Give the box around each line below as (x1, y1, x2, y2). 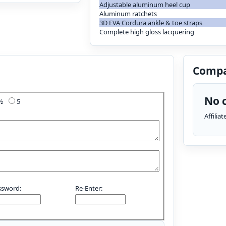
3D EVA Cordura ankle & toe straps (99, 18, 203, 27)
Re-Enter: (75, 184, 102, 193)
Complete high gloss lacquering (99, 27, 195, 36)
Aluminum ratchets (99, 9, 157, 18)
